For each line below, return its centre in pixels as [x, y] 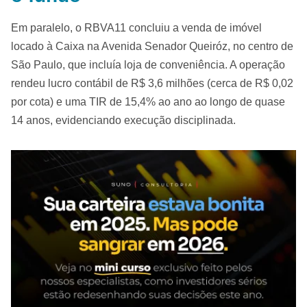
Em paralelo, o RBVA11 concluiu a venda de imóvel [136, 28]
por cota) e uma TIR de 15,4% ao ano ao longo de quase [148, 102]
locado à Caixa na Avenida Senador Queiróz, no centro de [152, 46]
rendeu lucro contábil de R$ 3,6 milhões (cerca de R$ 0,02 [152, 83]
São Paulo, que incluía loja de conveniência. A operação [148, 65]
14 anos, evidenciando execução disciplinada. [123, 120]
